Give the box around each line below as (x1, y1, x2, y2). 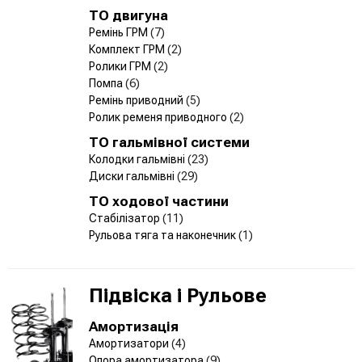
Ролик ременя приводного (89, 110, 229, 124)
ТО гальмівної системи (89, 133, 250, 150)
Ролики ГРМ (89, 59, 154, 73)
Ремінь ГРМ (89, 25, 150, 39)
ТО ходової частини (89, 192, 229, 209)
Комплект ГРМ (89, 42, 167, 56)
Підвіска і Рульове (89, 284, 267, 307)
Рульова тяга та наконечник (89, 228, 238, 242)
